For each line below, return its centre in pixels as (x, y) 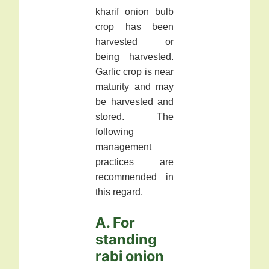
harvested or (134, 42)
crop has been (134, 27)
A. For (115, 223)
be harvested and (134, 102)
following (115, 132)
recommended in (134, 177)
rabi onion (130, 256)
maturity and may (134, 87)
